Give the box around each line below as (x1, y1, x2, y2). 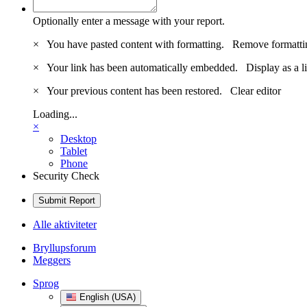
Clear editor (230, 84, 281, 97)
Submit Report (38, 195, 95, 206)
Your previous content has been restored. (42, 84, 230, 97)
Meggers (33, 254, 71, 266)
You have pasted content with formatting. (42, 38, 232, 50)
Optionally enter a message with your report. (33, 14, 225, 27)
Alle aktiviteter (33, 218, 97, 230)
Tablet (60, 145, 87, 157)
